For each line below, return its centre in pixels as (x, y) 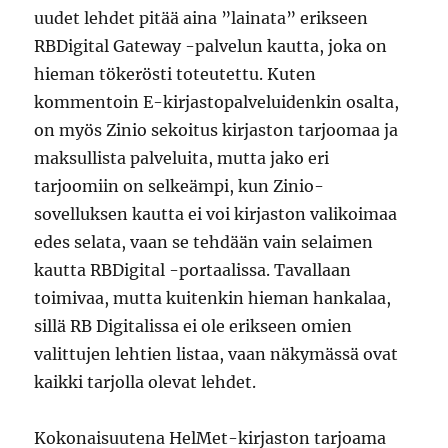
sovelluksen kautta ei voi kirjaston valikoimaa (216, 214)
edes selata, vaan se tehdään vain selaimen (204, 242)
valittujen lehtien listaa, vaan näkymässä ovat (216, 354)
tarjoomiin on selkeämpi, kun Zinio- (179, 186)
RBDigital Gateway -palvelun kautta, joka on (211, 46)
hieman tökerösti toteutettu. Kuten (175, 74)
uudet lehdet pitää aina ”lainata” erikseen (201, 18)
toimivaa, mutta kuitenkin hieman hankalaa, (213, 298)
